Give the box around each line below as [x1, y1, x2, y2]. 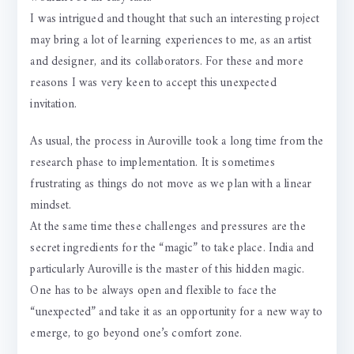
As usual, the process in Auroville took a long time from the [30, 131, 324, 153]
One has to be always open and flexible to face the [30, 281, 277, 303]
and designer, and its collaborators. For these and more [30, 51, 303, 73]
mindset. [30, 195, 72, 217]
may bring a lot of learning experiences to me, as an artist [30, 30, 312, 52]
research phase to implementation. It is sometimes [30, 153, 275, 175]
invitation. [30, 94, 77, 116]
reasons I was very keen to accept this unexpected [30, 73, 277, 95]
